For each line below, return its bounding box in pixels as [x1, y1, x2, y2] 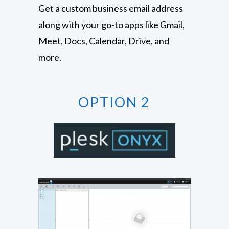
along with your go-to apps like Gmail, [38, 19, 185, 31]
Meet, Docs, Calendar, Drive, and [38, 35, 169, 47]
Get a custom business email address [38, 3, 183, 14]
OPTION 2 [78, 94, 151, 111]
